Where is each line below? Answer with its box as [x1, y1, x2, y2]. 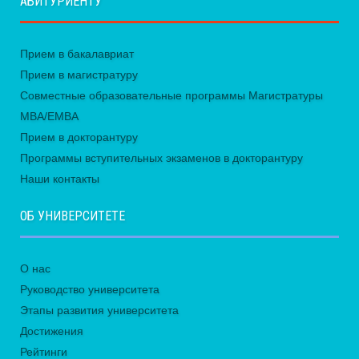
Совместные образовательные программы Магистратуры [20, 89, 323, 103]
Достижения [20, 325, 83, 338]
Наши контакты [20, 172, 99, 186]
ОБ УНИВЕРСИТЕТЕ [20, 208, 125, 224]
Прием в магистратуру [20, 68, 138, 82]
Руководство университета [20, 283, 159, 296]
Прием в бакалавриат [20, 47, 134, 61]
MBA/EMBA [20, 110, 79, 123]
